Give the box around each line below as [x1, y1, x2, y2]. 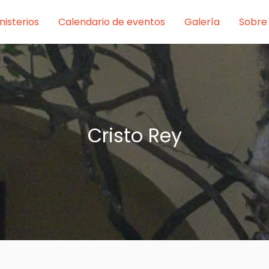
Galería [184, 14, 220, 29]
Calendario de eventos [58, 14, 165, 29]
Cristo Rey [87, 122, 182, 150]
